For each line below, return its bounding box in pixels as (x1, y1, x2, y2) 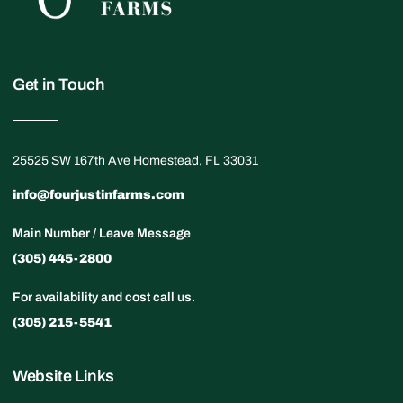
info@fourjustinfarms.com (13, 187, 187, 201)
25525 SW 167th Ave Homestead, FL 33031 (13, 153, 258, 167)
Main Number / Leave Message (13, 226, 191, 240)
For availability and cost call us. (13, 290, 195, 304)
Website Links (13, 366, 114, 385)
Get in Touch (13, 75, 105, 94)
